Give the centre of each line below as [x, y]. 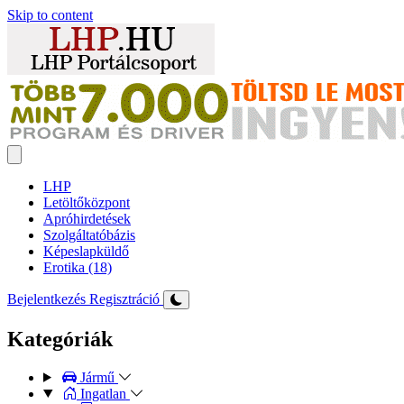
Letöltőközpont [87, 202]
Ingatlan [103, 393]
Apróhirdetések [87, 219]
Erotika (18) [78, 267]
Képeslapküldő [86, 251]
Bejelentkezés [48, 299]
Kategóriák [60, 339]
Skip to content [50, 15]
